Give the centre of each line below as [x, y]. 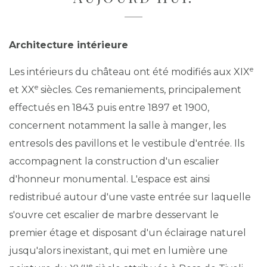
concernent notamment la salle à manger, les [117, 125]
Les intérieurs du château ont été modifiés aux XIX [129, 72]
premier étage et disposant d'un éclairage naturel [128, 233]
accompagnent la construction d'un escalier [114, 161]
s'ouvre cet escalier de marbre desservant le [114, 215]
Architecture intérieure [69, 45]
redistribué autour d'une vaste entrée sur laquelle [130, 197]
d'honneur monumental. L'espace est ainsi [109, 179]
